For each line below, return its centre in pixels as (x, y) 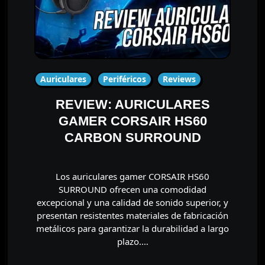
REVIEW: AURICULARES (132, 104)
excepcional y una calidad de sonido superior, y (132, 202)
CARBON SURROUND (132, 137)
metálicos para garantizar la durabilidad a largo (132, 228)
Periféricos (124, 79)
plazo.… (132, 241)
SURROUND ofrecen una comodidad (132, 189)
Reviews (179, 79)
